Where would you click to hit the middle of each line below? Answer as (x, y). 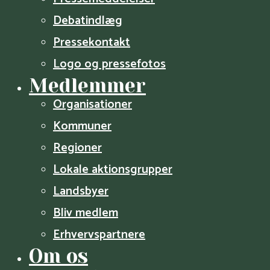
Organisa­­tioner (93, 104)
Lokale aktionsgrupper (113, 169)
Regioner (77, 148)
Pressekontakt (92, 42)
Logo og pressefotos (109, 64)
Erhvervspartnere (99, 234)
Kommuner (82, 126)
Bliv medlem (86, 213)
